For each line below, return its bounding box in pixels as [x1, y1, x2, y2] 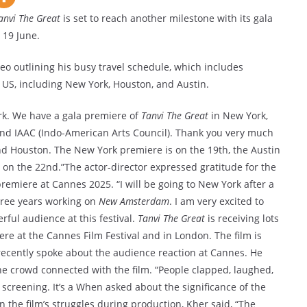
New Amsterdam [99, 195, 169, 208]
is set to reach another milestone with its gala [60, 12, 273, 25]
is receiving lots [205, 212, 279, 225]
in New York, [208, 109, 268, 122]
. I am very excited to [169, 195, 264, 208]
